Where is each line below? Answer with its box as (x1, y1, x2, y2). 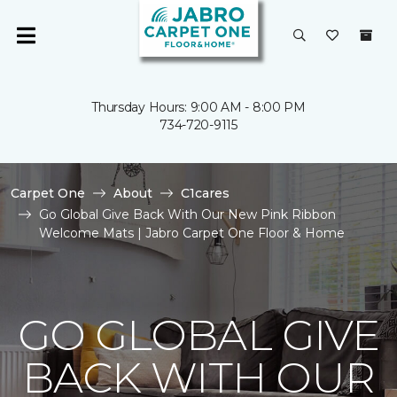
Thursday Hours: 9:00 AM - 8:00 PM (91, 99, 306, 115)
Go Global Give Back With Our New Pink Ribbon (39, 206, 336, 222)
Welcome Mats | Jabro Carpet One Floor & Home (39, 225, 345, 241)
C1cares (181, 185, 230, 201)
